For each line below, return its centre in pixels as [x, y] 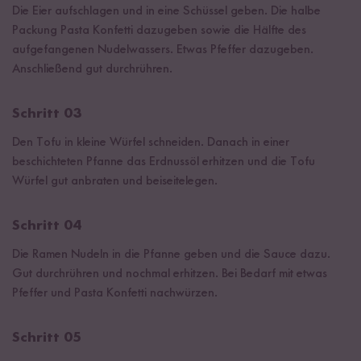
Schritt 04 [47, 225]
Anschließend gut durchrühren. [92, 69]
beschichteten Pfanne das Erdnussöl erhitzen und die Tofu [164, 162]
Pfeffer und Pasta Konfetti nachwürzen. [115, 293]
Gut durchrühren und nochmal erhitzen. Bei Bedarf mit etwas [170, 274]
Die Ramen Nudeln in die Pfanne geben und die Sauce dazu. [171, 254]
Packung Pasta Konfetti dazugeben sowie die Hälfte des [159, 30]
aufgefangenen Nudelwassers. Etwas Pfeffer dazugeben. [163, 50]
